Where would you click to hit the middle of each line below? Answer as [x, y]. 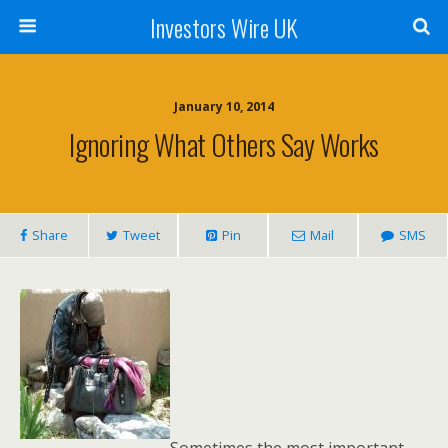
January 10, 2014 [224, 106]
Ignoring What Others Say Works [224, 144]
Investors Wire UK [224, 27]
